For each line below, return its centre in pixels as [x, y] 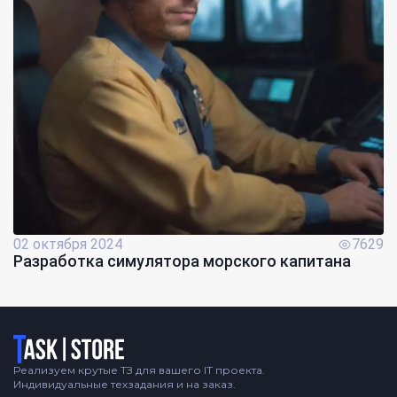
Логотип [39, 343]
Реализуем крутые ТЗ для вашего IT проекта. [139, 370]
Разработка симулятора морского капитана [182, 261]
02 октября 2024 [68, 245]
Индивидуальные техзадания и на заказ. [125, 385]
